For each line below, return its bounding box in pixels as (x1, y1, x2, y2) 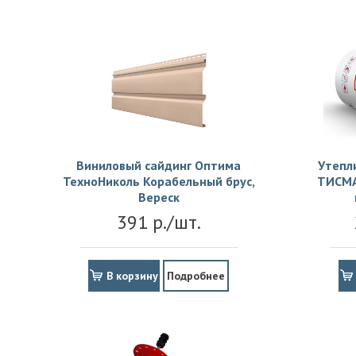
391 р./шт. (116, 210, 201, 235)
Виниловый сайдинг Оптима (76, 157, 241, 174)
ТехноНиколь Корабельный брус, (62, 173, 255, 190)
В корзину (106, 269, 158, 284)
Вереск (137, 189, 180, 206)
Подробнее (167, 269, 225, 284)
